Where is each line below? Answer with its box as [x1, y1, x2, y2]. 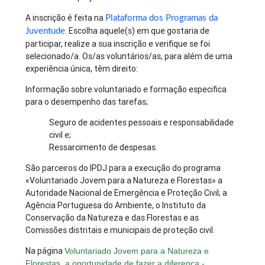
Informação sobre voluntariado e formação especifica [25, 84, 227, 95]
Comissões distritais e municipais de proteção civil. [25, 225, 215, 236]
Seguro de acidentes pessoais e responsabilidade [49, 117, 234, 128]
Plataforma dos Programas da [105, 14, 218, 23]
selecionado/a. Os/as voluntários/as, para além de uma [25, 51, 233, 62]
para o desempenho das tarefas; [25, 96, 148, 108]
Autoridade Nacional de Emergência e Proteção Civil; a [25, 188, 228, 199]
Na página [25, 245, 65, 257]
